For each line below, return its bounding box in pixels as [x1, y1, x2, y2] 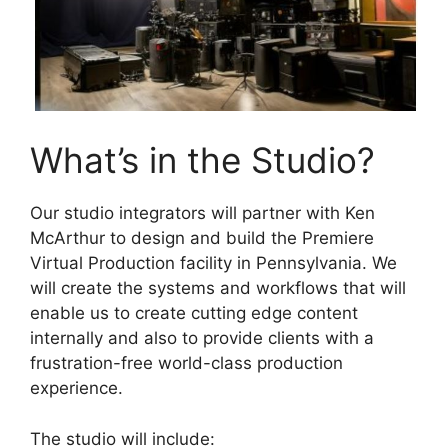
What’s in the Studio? [30, 139, 375, 181]
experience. [30, 378, 123, 398]
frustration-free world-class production [30, 353, 343, 373]
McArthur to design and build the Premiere [30, 228, 374, 248]
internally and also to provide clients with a [30, 328, 374, 348]
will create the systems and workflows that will [30, 278, 406, 298]
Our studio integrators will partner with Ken [30, 203, 375, 223]
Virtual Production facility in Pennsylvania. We [30, 253, 397, 273]
